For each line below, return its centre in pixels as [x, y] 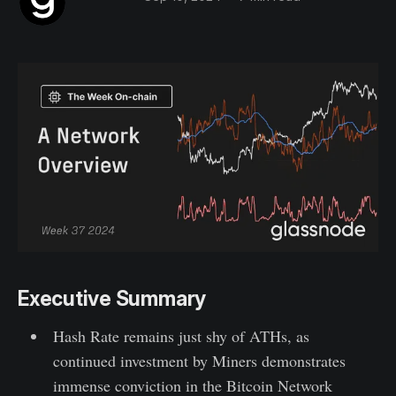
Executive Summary [112, 298]
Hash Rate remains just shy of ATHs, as [181, 335]
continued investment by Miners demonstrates [199, 360]
